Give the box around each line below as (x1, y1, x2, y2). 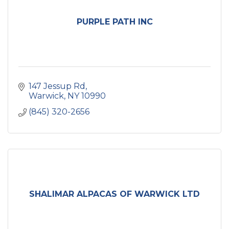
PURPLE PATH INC (76, 17, 153, 27)
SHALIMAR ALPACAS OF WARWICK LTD (29, 189, 200, 199)
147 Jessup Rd (29, 81, 85, 91)
